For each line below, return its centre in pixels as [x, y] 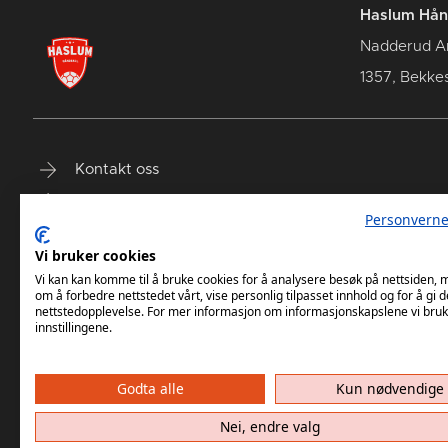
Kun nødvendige [390, 388]
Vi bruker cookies [95, 255]
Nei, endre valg [270, 426]
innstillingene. [73, 327]
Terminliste [111, 200]
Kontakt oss [115, 169]
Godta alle [150, 388]
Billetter [100, 231]
